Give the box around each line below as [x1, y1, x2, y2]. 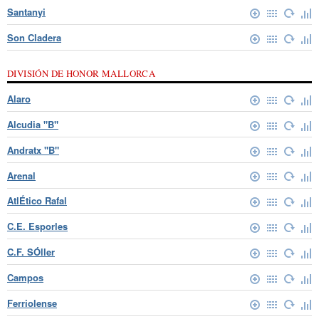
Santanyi [7, 5, 46, 19]
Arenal [7, 168, 36, 182]
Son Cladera [7, 31, 61, 45]
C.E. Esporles [7, 219, 68, 234]
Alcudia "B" [7, 117, 58, 132]
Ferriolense [7, 296, 57, 310]
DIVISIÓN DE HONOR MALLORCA [7, 67, 156, 80]
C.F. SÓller [7, 245, 55, 259]
